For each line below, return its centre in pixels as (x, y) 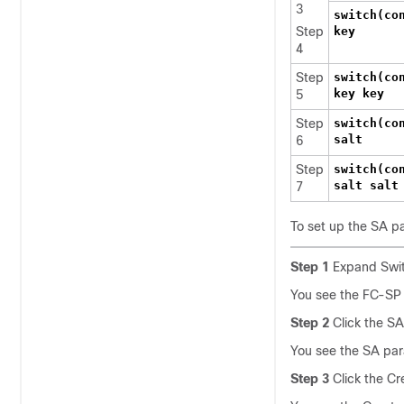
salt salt (366, 185)
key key (359, 93)
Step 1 (310, 267)
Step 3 (310, 379)
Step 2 (310, 323)
